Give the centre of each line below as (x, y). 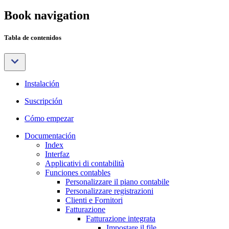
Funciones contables (78, 173)
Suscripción (43, 101)
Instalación (42, 84)
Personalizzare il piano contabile (117, 182)
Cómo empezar (49, 119)
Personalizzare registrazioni (109, 191)
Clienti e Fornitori (94, 200)
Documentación (50, 136)
